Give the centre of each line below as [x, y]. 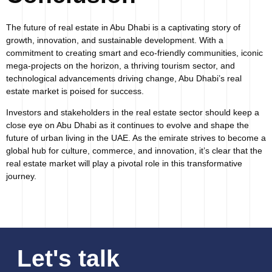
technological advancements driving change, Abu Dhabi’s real [124, 78]
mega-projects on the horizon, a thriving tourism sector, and [121, 65]
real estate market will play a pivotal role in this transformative [124, 163]
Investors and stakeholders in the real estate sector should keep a [133, 112]
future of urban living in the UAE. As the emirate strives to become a [136, 138]
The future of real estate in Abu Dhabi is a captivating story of [123, 27]
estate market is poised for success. [75, 91]
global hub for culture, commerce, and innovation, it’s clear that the [134, 150]
